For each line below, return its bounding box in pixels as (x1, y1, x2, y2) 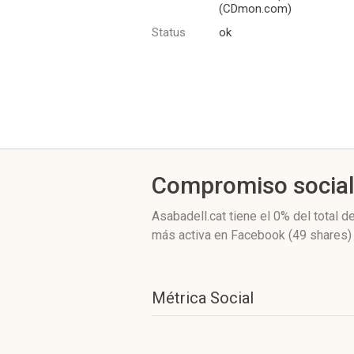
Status (152, 25, 186, 40)
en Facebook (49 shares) (214, 228, 352, 243)
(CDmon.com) (219, 2, 292, 16)
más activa (152, 228, 214, 243)
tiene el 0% (229, 209, 290, 224)
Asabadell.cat (152, 209, 229, 224)
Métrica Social (152, 288, 254, 307)
